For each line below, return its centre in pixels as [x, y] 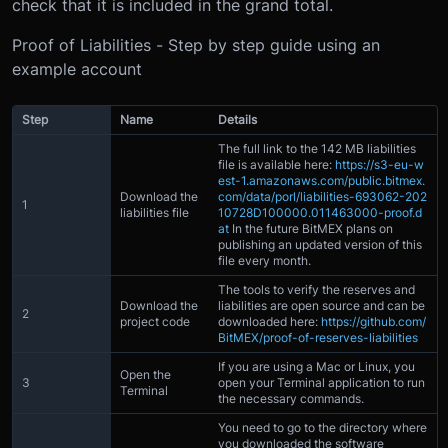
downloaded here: [268, 321]
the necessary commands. [291, 398]
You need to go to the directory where [322, 427]
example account [77, 68]
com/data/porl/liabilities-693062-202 [322, 196]
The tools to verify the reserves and [316, 289]
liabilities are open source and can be [321, 305]
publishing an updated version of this [320, 244]
